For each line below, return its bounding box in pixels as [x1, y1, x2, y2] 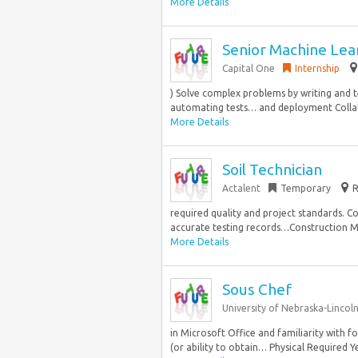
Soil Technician [222, 161, 322, 178]
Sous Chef [222, 280, 292, 298]
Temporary [280, 183, 331, 193]
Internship [295, 63, 340, 74]
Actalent [222, 183, 261, 193]
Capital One [222, 63, 275, 74]
